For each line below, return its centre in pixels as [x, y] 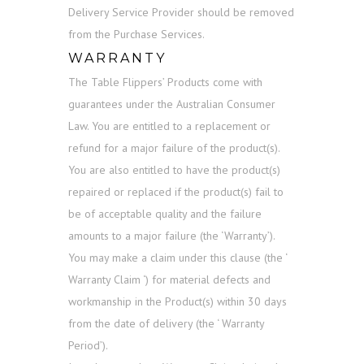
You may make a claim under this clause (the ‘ [178, 258]
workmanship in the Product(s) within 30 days [178, 302]
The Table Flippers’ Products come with [165, 82]
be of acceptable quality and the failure [165, 214]
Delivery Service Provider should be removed [181, 13]
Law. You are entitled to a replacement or [169, 126]
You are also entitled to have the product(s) [174, 170]
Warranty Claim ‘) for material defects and [169, 280]
